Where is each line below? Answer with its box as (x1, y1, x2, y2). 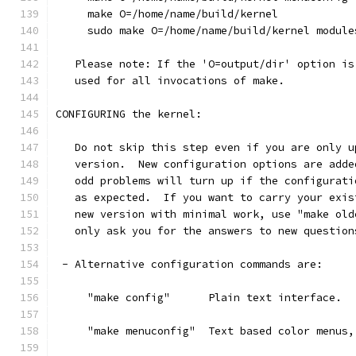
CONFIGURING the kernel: (56, 107, 202, 121)
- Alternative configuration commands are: (56, 257, 323, 271)
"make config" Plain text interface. (56, 291, 342, 304)
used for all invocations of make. (56, 74, 284, 87)
